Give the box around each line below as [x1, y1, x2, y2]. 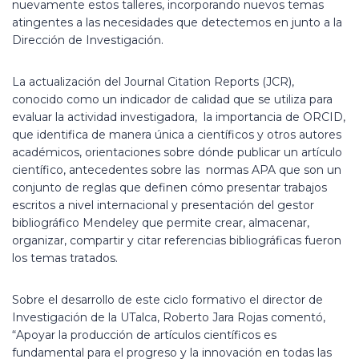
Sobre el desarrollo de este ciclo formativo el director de [12, 292, 323, 307]
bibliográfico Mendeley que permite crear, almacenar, [12, 216, 309, 230]
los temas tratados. [12, 251, 118, 265]
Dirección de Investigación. [12, 33, 163, 47]
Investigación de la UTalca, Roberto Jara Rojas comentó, [12, 310, 325, 325]
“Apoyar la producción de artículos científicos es [12, 328, 276, 342]
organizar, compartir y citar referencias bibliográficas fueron [12, 233, 341, 248]
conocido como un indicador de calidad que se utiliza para [12, 92, 333, 107]
